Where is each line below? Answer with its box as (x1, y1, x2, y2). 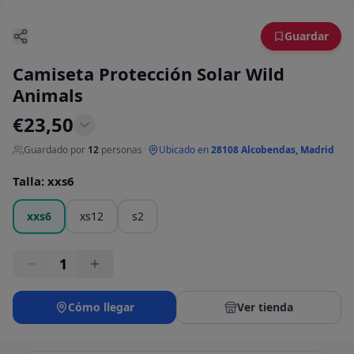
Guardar (284, 28, 329, 44)
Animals (13, 83, 83, 107)
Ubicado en (159, 143, 209, 157)
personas (101, 143, 142, 157)
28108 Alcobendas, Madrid (211, 143, 334, 157)
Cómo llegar (67, 299, 134, 315)
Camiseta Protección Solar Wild (13, 62, 284, 86)
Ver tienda (237, 299, 293, 315)
